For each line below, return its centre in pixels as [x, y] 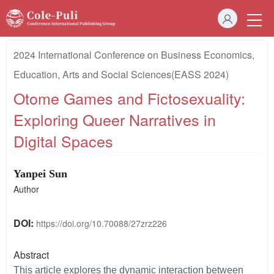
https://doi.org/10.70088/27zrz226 [102, 224]
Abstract [31, 255]
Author [26, 189]
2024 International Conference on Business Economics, [134, 55]
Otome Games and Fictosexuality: [129, 98]
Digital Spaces [63, 141]
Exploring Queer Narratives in [115, 119]
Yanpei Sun [40, 173]
